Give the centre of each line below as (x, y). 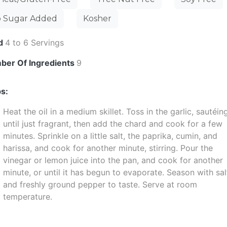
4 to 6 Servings (35, 43)
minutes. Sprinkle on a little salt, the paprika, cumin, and (110, 136)
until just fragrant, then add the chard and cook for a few (113, 124)
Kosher (98, 18)
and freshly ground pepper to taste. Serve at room (100, 184)
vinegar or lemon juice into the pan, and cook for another (113, 160)
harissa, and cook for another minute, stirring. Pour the (108, 148)
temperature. (28, 197)
